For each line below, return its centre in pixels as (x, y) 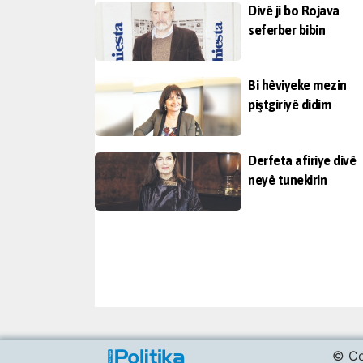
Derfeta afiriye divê (302, 160)
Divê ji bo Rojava (294, 10)
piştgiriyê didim (289, 105)
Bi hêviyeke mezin (297, 85)
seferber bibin (286, 30)
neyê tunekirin (287, 179)
